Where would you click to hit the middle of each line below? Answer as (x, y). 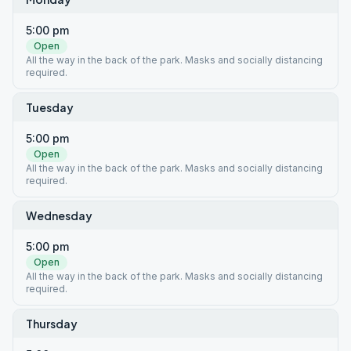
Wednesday (59, 215)
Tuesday (50, 107)
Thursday (52, 324)
